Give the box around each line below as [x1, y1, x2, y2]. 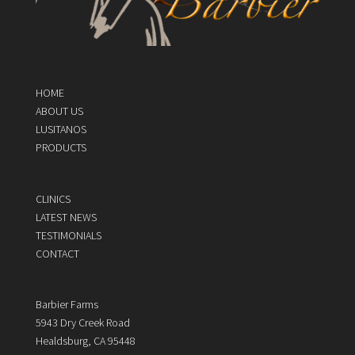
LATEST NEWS [35, 209, 97, 224]
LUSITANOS [35, 122, 86, 137]
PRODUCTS [35, 140, 86, 155]
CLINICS [35, 191, 71, 206]
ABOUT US [35, 104, 83, 119]
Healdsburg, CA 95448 [35, 333, 136, 348]
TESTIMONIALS [35, 227, 101, 242]
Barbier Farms [35, 296, 98, 311]
